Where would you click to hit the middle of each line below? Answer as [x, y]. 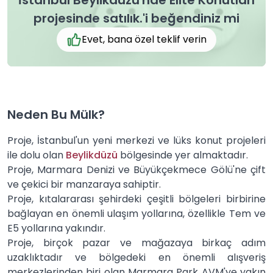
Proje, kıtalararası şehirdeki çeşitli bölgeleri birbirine [136, 199]
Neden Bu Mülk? [56, 115]
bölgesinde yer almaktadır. [183, 155]
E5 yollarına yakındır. [56, 228]
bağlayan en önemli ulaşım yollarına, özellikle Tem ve [136, 214]
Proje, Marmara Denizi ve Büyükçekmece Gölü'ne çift [136, 170]
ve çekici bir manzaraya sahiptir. [84, 184]
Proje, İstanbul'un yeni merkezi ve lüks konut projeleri [136, 140]
